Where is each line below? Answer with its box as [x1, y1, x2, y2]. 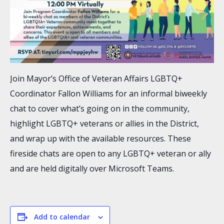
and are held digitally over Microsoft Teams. [10, 163, 174, 174]
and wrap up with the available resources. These [10, 133, 191, 144]
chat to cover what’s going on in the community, [10, 103, 189, 114]
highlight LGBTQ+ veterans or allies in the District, [10, 118, 199, 129]
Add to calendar [33, 212, 90, 222]
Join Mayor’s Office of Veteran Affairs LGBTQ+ [10, 73, 182, 84]
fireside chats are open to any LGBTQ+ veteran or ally [10, 148, 211, 159]
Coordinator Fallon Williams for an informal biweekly [10, 88, 207, 99]
